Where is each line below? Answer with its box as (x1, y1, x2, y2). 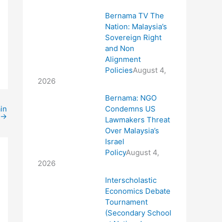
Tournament (105, 197, 148, 207)
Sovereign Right (105, 32, 162, 42)
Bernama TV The (105, 10, 164, 20)
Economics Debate (105, 186, 170, 196)
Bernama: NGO (105, 93, 157, 103)
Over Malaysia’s (105, 125, 159, 135)
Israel (105, 136, 124, 146)
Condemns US (105, 104, 156, 113)
